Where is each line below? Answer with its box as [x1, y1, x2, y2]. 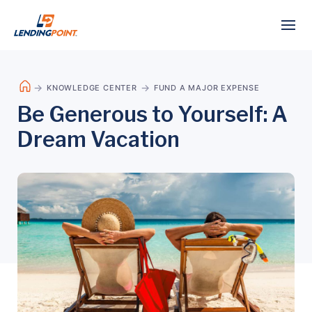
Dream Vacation [17, 127, 184, 152]
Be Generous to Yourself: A [17, 102, 288, 127]
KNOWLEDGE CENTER [47, 83, 137, 93]
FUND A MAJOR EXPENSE [153, 83, 260, 93]
